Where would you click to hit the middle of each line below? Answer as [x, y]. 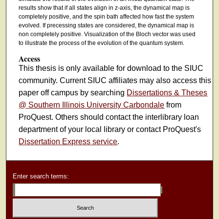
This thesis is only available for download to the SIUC [111, 68]
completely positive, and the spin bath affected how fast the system [106, 16]
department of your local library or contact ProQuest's [110, 130]
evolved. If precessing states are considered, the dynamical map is [106, 25]
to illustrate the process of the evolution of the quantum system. [101, 43]
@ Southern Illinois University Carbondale [92, 105]
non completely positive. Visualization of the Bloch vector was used [107, 34]
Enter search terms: [41, 176]
